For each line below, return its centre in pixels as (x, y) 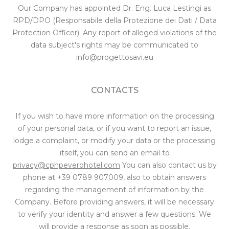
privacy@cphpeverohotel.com (66, 165)
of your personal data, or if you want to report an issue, (114, 128)
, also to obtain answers (165, 177)
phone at (40, 177)
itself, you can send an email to (114, 153)
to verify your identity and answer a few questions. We (114, 214)
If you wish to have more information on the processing (114, 116)
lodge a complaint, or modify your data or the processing (114, 141)
